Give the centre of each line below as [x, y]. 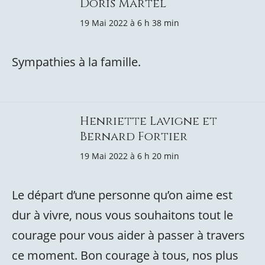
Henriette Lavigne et [148, 121]
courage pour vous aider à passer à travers [128, 235]
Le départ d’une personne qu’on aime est [122, 195]
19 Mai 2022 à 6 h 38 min [130, 23]
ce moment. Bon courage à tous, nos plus [125, 255]
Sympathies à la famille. [76, 62]
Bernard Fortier [134, 136]
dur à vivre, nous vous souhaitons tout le [122, 215]
